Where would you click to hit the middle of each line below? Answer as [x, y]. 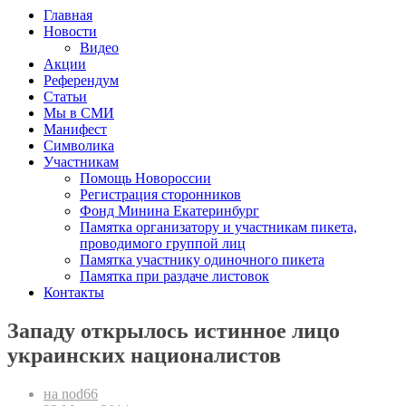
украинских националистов [144, 356]
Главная [68, 15]
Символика [79, 146]
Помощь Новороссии [145, 179]
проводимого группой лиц [163, 244]
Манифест [75, 130]
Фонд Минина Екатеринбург [169, 211]
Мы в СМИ [79, 113]
